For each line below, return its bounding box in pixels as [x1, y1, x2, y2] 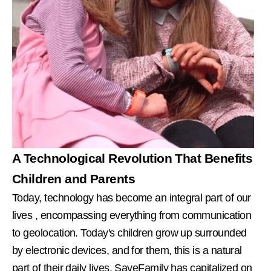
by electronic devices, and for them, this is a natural [12, 244, 242, 256]
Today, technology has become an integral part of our [12, 192, 251, 204]
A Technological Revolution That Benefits [12, 151, 253, 165]
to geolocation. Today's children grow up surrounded [12, 227, 247, 239]
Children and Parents [12, 172, 135, 186]
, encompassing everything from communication [34, 209, 252, 221]
